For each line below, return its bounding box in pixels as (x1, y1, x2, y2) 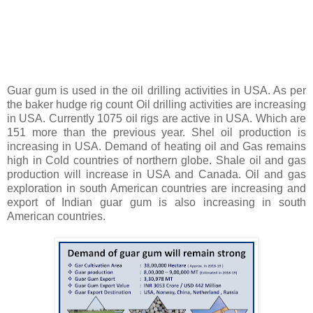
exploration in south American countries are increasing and (7, 182, 306, 194)
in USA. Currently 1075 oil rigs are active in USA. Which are (7, 112, 306, 124)
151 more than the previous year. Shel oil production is (7, 126, 306, 138)
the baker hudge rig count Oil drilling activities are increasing (7, 98, 306, 110)
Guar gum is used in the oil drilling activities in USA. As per (7, 84, 306, 96)
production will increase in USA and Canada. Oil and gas (7, 168, 306, 180)
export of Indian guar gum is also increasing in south (7, 196, 306, 208)
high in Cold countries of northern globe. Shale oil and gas (7, 154, 306, 166)
